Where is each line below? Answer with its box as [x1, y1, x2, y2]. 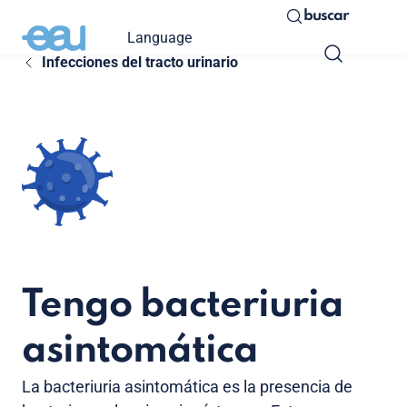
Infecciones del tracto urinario [41, 54, 238, 71]
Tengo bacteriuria [22, 286, 343, 326]
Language [127, 28, 192, 46]
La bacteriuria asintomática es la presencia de [22, 377, 352, 397]
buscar [303, 8, 349, 24]
